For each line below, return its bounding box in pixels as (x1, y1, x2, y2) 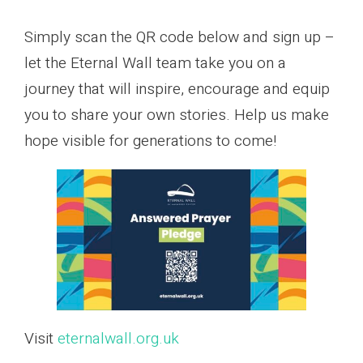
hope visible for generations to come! (24, 130, 276, 153)
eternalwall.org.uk (58, 327, 179, 350)
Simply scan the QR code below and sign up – (24, 26, 335, 49)
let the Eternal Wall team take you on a (24, 52, 286, 75)
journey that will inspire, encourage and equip (24, 78, 330, 101)
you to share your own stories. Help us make (24, 104, 329, 127)
